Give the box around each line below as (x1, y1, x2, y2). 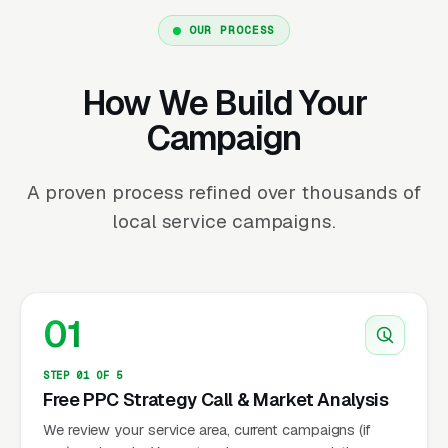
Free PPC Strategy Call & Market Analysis (43, 387, 389, 411)
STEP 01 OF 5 (43, 367, 123, 382)
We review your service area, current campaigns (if (43, 419, 372, 439)
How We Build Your (81, 80, 367, 125)
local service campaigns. (112, 208, 336, 234)
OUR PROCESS (188, 22, 276, 37)
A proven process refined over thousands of (26, 179, 421, 205)
